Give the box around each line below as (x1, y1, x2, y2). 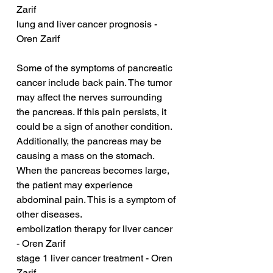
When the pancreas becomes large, (16, 165, 172, 177)
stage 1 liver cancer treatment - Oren (16, 252, 175, 264)
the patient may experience (16, 179, 135, 191)
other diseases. (16, 208, 82, 221)
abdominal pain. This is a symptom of (16, 194, 178, 206)
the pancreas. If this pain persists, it (16, 106, 169, 118)
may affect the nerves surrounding (16, 91, 165, 104)
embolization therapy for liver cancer (16, 223, 175, 235)
